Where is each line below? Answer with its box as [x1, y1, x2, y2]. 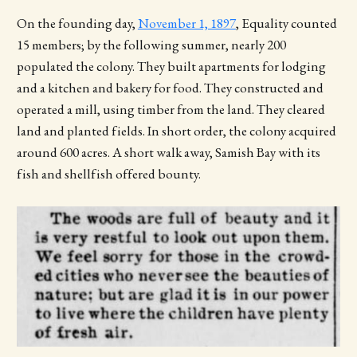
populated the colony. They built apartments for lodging [16, 57, 326, 75]
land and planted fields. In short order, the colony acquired [16, 121, 336, 139]
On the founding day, [16, 14, 138, 32]
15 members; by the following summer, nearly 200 [16, 35, 286, 53]
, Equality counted [235, 14, 337, 32]
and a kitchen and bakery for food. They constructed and [16, 78, 324, 96]
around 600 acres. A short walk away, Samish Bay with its [16, 143, 320, 161]
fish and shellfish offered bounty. [16, 164, 203, 182]
